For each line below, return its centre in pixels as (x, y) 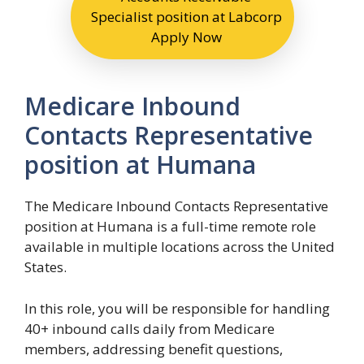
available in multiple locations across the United (180, 247)
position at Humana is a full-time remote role (170, 227)
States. (45, 267)
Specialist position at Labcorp (186, 17)
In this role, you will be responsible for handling (177, 308)
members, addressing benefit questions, (154, 349)
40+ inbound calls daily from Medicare (149, 328)
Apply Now (186, 37)
